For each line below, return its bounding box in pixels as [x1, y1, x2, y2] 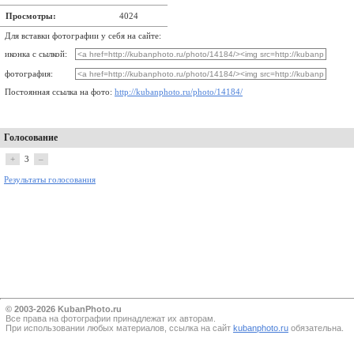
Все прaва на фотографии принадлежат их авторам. [6, 313, 216, 323]
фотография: [5, 70, 53, 78]
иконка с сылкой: [5, 50, 67, 58]
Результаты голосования [4, 175, 96, 184]
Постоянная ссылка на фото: [5, 88, 115, 96]
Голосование [4, 132, 58, 143]
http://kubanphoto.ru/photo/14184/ [115, 88, 243, 96]
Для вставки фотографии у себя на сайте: [5, 32, 161, 40]
